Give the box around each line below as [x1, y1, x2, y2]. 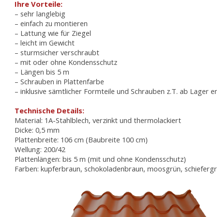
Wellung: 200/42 [15, 144, 66, 154]
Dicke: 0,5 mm [15, 124, 60, 135]
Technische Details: [15, 105, 85, 115]
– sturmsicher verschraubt [15, 47, 100, 57]
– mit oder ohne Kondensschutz [15, 57, 118, 67]
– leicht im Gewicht [15, 37, 75, 47]
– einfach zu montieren [15, 18, 88, 28]
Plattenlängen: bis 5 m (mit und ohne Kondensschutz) [15, 154, 186, 164]
